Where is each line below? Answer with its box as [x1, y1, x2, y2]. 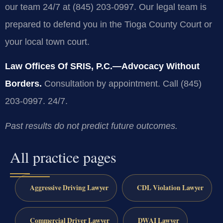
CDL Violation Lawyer [136, 183, 204, 193]
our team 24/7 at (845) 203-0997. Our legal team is [5, 2, 207, 12]
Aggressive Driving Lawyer [29, 183, 109, 193]
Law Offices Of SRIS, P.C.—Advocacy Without [5, 61, 200, 72]
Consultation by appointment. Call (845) [42, 79, 202, 89]
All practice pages [10, 147, 116, 167]
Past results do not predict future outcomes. [5, 120, 178, 131]
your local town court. [5, 37, 90, 47]
